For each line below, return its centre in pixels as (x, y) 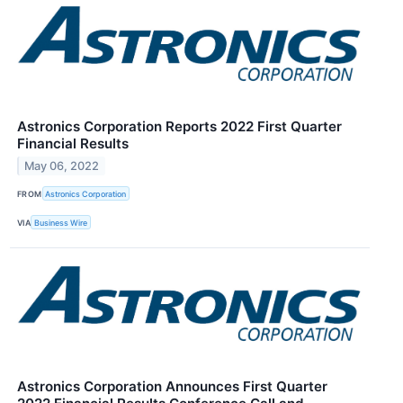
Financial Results (73, 143)
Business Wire (61, 222)
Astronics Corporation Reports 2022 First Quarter (179, 126)
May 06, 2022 (62, 166)
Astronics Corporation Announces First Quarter (172, 387)
